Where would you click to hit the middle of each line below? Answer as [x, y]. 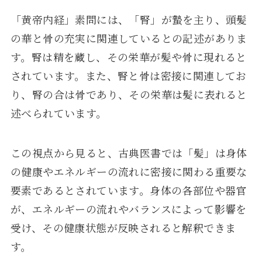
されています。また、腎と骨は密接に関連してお [128, 76]
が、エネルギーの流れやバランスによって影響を [128, 209]
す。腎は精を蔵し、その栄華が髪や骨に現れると [128, 57]
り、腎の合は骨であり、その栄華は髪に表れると [129, 94]
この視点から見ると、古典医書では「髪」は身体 [129, 153]
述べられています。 [58, 113]
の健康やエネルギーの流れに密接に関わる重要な [129, 172]
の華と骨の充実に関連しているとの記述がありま [129, 38]
